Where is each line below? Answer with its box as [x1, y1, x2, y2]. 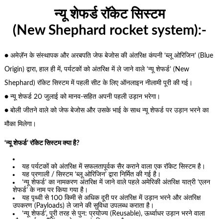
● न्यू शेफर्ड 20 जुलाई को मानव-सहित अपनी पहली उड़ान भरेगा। [4, 93, 160, 101]
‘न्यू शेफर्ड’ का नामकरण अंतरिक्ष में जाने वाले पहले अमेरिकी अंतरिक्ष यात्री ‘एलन [22, 179, 211, 186]
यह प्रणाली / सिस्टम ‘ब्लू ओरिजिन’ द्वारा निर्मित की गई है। [22, 171, 161, 178]
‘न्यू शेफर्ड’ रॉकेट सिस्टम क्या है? [4, 139, 79, 147]
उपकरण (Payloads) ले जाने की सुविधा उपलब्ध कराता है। [13, 202, 154, 210]
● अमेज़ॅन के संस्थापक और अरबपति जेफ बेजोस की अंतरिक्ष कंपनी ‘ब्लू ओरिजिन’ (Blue [4, 52, 213, 60]
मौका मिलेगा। [4, 121, 36, 128]
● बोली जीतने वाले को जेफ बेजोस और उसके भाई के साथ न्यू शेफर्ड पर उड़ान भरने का [4, 107, 209, 114]
